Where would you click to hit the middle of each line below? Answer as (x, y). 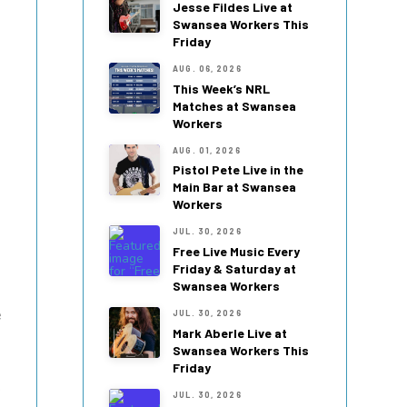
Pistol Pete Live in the (238, 170)
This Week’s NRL (222, 88)
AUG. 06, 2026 (207, 69)
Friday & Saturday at (235, 269)
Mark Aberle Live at (230, 333)
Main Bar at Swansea (235, 187)
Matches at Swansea (235, 105)
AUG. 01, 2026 (207, 150)
